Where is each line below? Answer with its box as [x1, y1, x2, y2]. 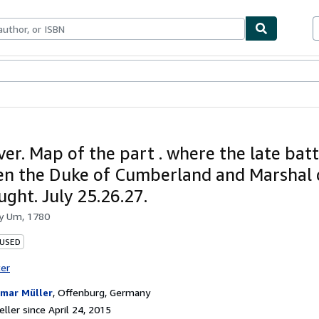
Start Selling [98, 66, 154, 78]
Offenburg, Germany [58, 286, 150, 298]
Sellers [66, 66, 98, 78]
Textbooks [18, 66, 66, 78]
